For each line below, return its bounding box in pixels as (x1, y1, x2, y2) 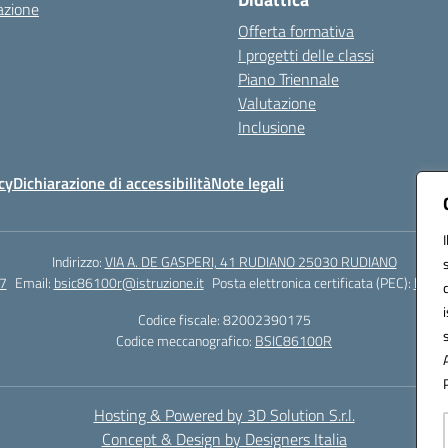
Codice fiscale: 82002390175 (137, 309, 311, 331)
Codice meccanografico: (116, 330, 255, 352)
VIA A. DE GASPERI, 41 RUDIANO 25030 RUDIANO (104, 251, 397, 273)
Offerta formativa (238, 19, 354, 44)
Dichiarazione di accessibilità (13, 171, 211, 196)
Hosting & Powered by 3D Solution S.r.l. (93, 403, 355, 428)
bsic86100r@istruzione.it (53, 272, 204, 294)
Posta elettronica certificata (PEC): (211, 272, 414, 294)
